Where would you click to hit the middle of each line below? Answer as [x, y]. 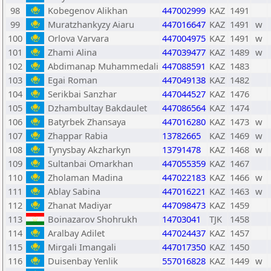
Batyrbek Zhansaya [87, 122]
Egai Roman [73, 80]
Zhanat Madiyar [80, 205]
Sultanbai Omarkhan [90, 163]
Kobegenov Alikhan [88, 10]
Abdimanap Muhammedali [103, 66]
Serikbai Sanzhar [82, 94]
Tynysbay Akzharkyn [89, 149]
